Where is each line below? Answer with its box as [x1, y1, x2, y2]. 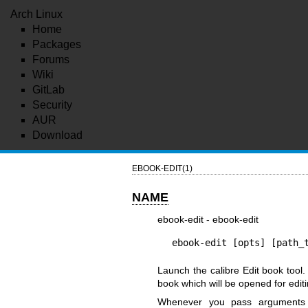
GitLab [32, 84, 65, 96]
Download [32, 129, 82, 141]
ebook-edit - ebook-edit [157, 213, 258, 225]
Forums [32, 54, 69, 65]
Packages [32, 38, 81, 50]
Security [32, 99, 72, 111]
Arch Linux [10, 8, 63, 20]
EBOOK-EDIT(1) [132, 164, 192, 173]
